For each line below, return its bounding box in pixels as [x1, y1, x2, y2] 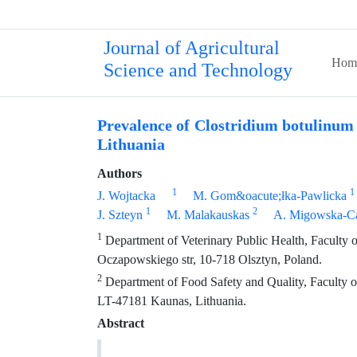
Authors [97, 166, 142, 181]
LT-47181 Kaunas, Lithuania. [97, 293, 246, 308]
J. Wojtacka [97, 188, 155, 203]
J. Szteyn [97, 207, 143, 222]
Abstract [97, 316, 144, 331]
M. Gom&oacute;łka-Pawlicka [193, 188, 347, 203]
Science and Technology [104, 60, 292, 81]
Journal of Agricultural [104, 37, 280, 59]
